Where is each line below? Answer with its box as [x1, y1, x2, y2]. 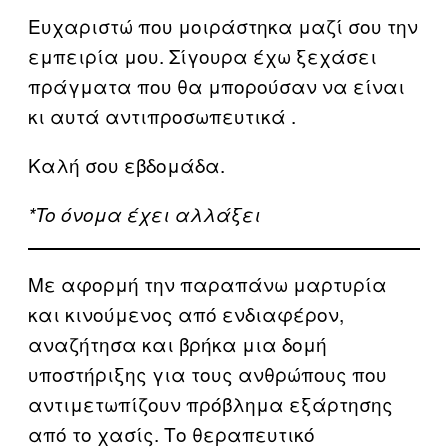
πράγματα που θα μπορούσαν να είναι [28, 71, 405, 99]
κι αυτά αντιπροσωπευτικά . [28, 101, 296, 129]
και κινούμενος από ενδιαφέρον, [28, 299, 344, 327]
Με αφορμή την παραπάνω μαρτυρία [28, 269, 387, 297]
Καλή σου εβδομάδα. [28, 150, 225, 178]
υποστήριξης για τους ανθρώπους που [28, 359, 387, 387]
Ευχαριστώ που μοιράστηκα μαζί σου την [28, 11, 418, 39]
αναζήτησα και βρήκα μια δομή [28, 329, 327, 357]
